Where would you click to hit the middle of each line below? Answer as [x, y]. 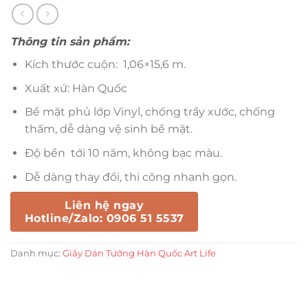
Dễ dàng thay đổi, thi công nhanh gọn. [130, 177]
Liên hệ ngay [104, 206]
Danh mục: [36, 254]
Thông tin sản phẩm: [70, 42]
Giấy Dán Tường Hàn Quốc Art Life [139, 254]
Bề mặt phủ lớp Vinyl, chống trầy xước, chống [150, 112]
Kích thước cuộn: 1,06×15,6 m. [105, 65]
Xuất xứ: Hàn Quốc [76, 88]
